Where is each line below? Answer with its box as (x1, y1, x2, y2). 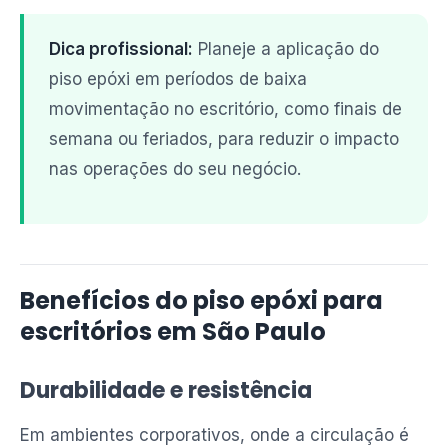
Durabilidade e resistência (20, 375, 312, 406)
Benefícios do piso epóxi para (20, 284, 383, 317)
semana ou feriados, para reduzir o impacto (49, 129, 399, 149)
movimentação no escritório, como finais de (49, 99, 402, 119)
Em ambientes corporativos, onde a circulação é (20, 425, 409, 445)
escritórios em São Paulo (20, 315, 326, 348)
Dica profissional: (49, 39, 193, 59)
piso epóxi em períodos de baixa (49, 69, 307, 89)
